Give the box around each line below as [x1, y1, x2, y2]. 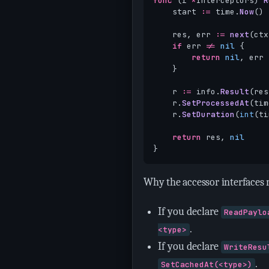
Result [220, 86, 249, 97]
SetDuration [182, 109, 235, 119]
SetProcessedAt [182, 98, 249, 108]
